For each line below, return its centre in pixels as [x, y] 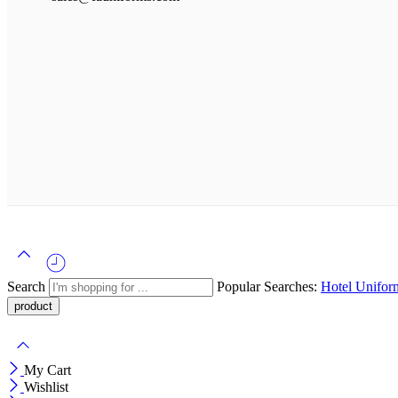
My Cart [48, 370]
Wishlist [46, 387]
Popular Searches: [269, 287]
